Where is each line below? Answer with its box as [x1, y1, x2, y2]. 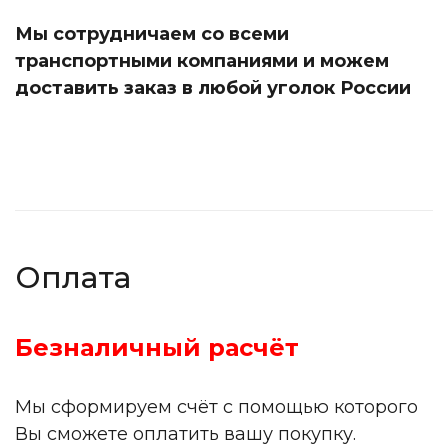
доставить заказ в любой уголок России [15, 77, 416, 99]
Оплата [15, 259, 131, 296]
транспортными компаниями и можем [15, 50, 389, 72]
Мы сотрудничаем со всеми [15, 23, 289, 45]
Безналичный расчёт [15, 333, 299, 362]
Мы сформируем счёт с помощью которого [15, 396, 418, 418]
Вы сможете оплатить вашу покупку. [15, 423, 356, 445]
